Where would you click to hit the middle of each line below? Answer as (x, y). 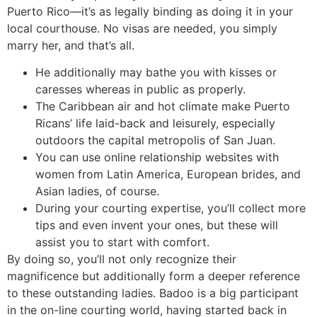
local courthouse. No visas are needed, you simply (142, 28)
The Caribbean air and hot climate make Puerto (163, 106)
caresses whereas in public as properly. (140, 89)
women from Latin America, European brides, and (168, 174)
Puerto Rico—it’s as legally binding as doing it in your (150, 11)
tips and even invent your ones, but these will (157, 225)
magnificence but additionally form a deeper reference (154, 276)
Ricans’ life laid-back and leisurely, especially (155, 123)
